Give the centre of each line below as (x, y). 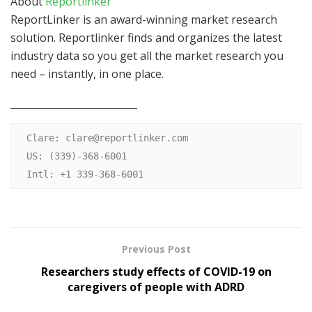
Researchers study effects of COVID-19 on (156, 272)
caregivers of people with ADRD (156, 287)
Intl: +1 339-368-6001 (85, 174)
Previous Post (156, 249)
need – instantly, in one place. (87, 73)
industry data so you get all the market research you (147, 55)
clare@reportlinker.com (126, 138)
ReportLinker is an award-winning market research (144, 19)
